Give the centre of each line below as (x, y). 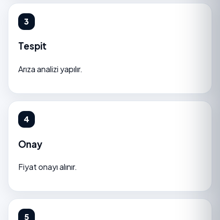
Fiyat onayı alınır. (48, 167)
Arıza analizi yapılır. (50, 69)
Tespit (32, 46)
